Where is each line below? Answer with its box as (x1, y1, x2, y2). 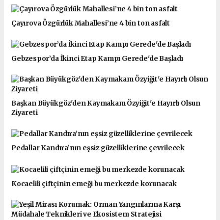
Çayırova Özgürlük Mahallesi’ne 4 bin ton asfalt (11, 19, 170, 27)
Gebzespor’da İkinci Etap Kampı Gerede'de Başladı (11, 54, 183, 63)
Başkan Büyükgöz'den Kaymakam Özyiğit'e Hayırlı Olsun (11, 99, 201, 108)
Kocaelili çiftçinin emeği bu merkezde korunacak (11, 179, 177, 188)
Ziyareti (11, 109, 38, 117)
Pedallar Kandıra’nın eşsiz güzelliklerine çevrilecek (11, 144, 185, 153)
